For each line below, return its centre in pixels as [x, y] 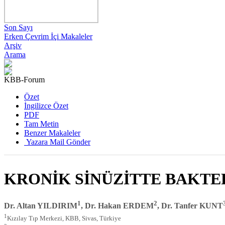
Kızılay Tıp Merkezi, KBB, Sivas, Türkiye [64, 218]
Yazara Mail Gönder [58, 142]
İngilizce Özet [46, 106]
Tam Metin [41, 124]
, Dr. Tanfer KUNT [190, 206]
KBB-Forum [24, 80]
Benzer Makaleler [52, 133]
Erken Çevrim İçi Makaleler [48, 36]
